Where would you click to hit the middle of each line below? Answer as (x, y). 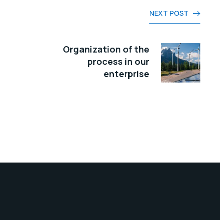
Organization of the (106, 49)
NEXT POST (169, 13)
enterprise (126, 74)
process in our (118, 62)
